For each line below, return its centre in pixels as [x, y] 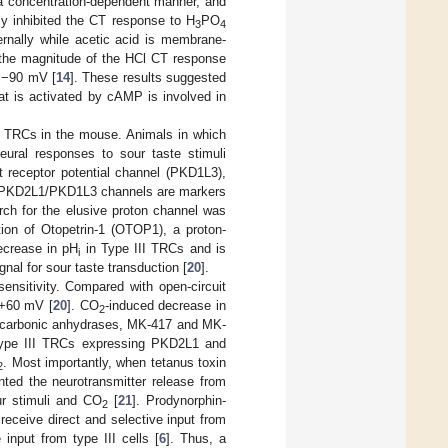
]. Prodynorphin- [179, 400]
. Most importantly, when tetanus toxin [114, 362]
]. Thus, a [195, 438]
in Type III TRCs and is [153, 248]
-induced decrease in [165, 305]
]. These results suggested [147, 77]
